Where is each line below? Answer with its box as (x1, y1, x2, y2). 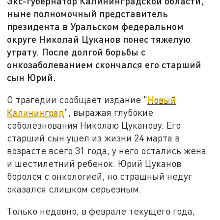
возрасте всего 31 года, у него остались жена (7, 144, 207, 156)
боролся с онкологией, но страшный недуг (7, 170, 192, 182)
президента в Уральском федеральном (7, 20, 184, 32)
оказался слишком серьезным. (7, 183, 142, 194)
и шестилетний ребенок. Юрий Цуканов (7, 157, 182, 169)
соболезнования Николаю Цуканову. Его (7, 119, 181, 131)
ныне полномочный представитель (7, 7, 168, 20)
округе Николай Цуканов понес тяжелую (7, 33, 191, 45)
